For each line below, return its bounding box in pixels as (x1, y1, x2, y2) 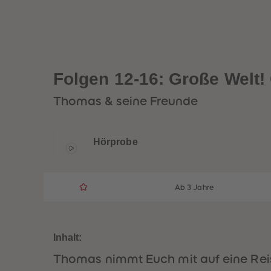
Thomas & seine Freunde (53, 95, 198, 107)
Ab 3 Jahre (175, 184, 214, 191)
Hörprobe (93, 137, 138, 147)
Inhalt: (53, 232, 82, 243)
